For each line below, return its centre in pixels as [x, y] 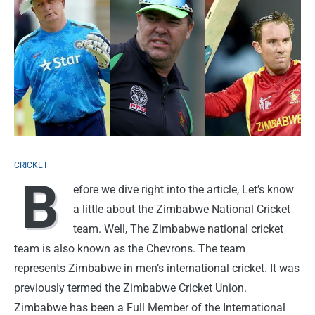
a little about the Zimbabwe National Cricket [182, 209]
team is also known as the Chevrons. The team [130, 248]
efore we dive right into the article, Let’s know [184, 189]
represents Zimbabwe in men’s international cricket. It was [157, 268]
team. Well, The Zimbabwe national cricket [178, 229]
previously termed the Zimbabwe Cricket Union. [130, 288]
